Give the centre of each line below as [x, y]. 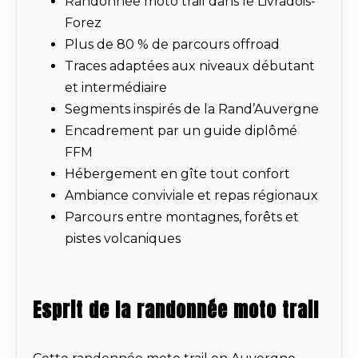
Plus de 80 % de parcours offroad [172, 45]
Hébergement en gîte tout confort [177, 174]
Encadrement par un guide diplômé [181, 131]
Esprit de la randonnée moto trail [176, 310]
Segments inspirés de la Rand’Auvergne [192, 109]
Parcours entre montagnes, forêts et [182, 217]
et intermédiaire [116, 88]
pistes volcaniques [123, 239]
